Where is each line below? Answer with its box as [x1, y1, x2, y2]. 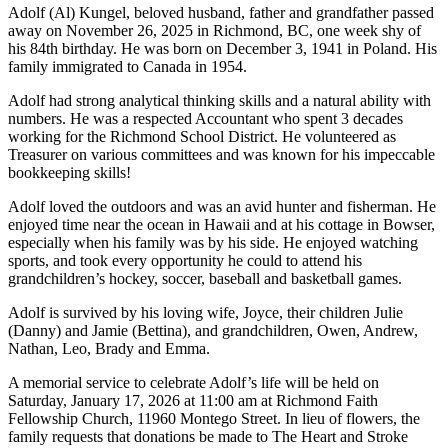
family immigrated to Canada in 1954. [8, 58, 247, 76]
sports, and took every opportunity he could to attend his [8, 252, 362, 270]
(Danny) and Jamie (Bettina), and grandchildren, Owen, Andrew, [8, 322, 418, 340]
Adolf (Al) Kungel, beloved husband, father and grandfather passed [8, 4, 434, 22]
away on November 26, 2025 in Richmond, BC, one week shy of [8, 22, 421, 40]
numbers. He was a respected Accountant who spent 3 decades [8, 110, 403, 128]
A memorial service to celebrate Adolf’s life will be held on [8, 374, 379, 392]
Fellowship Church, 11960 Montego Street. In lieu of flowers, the [8, 410, 420, 428]
